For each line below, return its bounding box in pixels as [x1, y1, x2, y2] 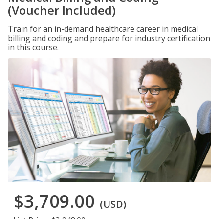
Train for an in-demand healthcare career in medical [8, 23, 198, 34]
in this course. [8, 42, 59, 53]
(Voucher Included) [8, 2, 116, 18]
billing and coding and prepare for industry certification [8, 33, 210, 44]
